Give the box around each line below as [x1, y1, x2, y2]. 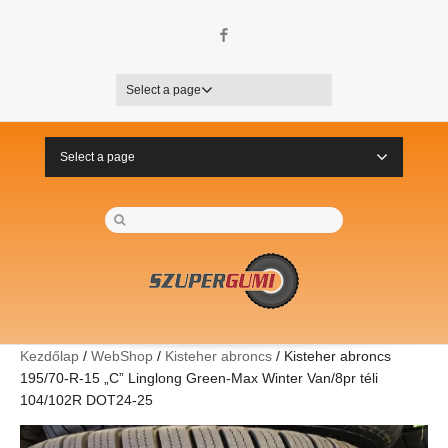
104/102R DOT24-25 [20, 392, 153, 408]
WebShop [91, 348, 153, 364]
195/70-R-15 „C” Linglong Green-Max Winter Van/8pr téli [20, 370, 378, 386]
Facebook [236, 29, 285, 41]
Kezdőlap [20, 348, 79, 364]
